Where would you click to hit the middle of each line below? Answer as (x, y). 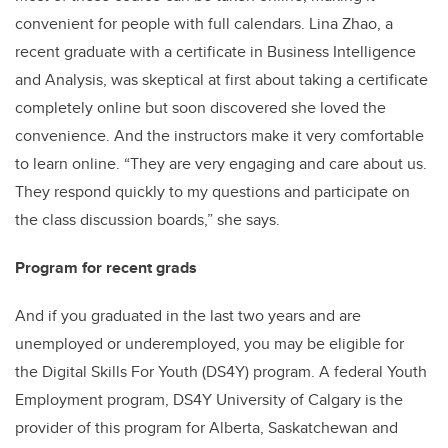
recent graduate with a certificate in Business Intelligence (215, 51)
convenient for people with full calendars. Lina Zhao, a (204, 23)
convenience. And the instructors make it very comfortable (219, 135)
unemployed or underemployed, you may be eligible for (209, 343)
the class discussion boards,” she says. (147, 219)
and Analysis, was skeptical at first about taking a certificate (221, 79)
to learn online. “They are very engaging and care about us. (221, 163)
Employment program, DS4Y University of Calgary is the (209, 399)
